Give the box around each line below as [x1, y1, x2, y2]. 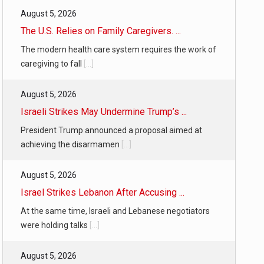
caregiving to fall [21, 59, 84, 68]
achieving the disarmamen [21, 140, 121, 149]
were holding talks [21, 220, 90, 230]
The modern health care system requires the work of [21, 45, 216, 54]
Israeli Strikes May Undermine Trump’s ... [21, 106, 187, 117]
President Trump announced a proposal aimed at [21, 126, 202, 135]
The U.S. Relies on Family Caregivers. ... [21, 25, 181, 37]
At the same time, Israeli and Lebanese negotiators [21, 206, 210, 216]
